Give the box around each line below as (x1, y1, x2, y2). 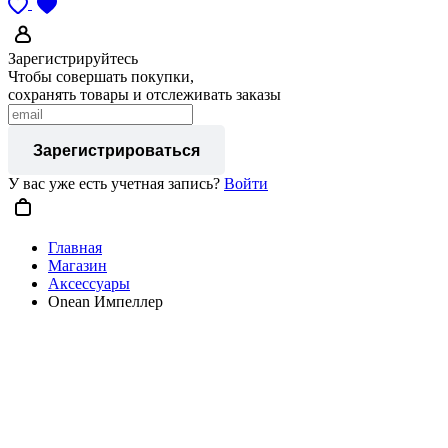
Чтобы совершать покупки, (8, 67, 194, 85)
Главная (48, 238, 102, 256)
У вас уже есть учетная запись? (8, 174, 224, 192)
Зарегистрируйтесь (8, 49, 138, 67)
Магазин (48, 256, 107, 274)
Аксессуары (48, 274, 130, 292)
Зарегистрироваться (33, 141, 200, 159)
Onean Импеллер (48, 292, 163, 310)
